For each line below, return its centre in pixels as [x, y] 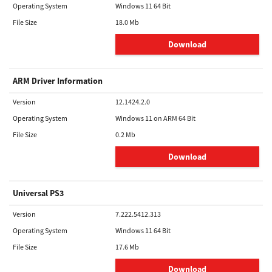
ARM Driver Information [58, 81]
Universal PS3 [38, 193]
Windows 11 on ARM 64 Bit [155, 118]
